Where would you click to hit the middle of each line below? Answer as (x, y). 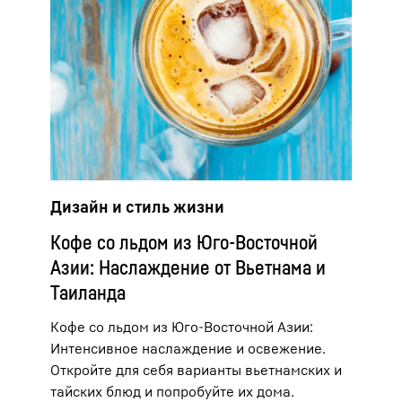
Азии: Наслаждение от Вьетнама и (188, 268)
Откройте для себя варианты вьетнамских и (196, 370)
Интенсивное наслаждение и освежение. (188, 349)
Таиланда (88, 293)
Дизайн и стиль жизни (137, 207)
